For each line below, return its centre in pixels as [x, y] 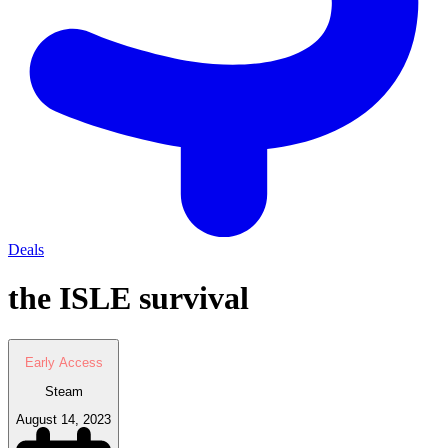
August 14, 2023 [63, 419]
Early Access [63, 363]
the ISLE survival [128, 298]
